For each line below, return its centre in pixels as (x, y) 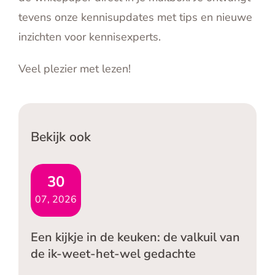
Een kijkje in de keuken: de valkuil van (135, 238)
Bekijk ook (61, 137)
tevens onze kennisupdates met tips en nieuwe (135, 17)
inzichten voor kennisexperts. (90, 37)
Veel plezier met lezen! (75, 69)
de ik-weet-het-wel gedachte (113, 254)
